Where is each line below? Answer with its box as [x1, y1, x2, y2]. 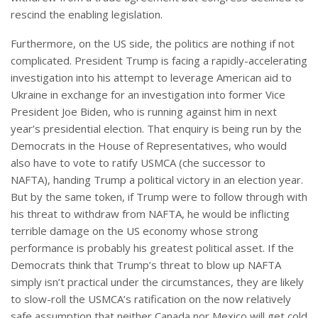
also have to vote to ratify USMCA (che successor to [11, 155, 265, 170]
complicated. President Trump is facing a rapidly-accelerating [11, 53, 307, 67]
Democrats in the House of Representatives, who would [11, 138, 287, 153]
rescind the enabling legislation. [11, 6, 163, 21]
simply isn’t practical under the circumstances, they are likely [11, 274, 304, 289]
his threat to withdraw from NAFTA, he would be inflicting [11, 206, 290, 221]
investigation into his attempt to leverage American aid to [11, 70, 292, 84]
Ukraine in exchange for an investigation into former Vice [11, 87, 285, 102]
